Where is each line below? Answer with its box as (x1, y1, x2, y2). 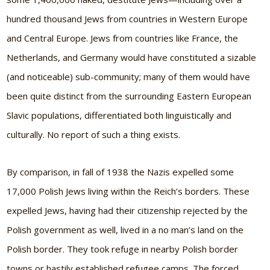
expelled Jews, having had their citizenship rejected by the (7, 204, 248, 216)
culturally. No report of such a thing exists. (7, 128, 181, 140)
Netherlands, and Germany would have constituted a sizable (7, 51, 257, 63)
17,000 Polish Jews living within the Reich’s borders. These (7, 184, 250, 197)
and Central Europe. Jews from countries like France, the (7, 31, 239, 44)
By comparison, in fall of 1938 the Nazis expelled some (7, 165, 234, 178)
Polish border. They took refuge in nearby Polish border (7, 242, 239, 255)
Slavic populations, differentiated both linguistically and (7, 108, 232, 121)
